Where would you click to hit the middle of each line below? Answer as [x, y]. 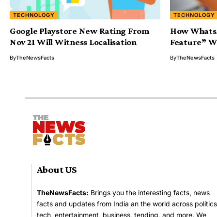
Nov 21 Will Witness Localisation [73, 42]
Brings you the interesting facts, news [149, 193]
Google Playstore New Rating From [79, 31]
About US [57, 170]
